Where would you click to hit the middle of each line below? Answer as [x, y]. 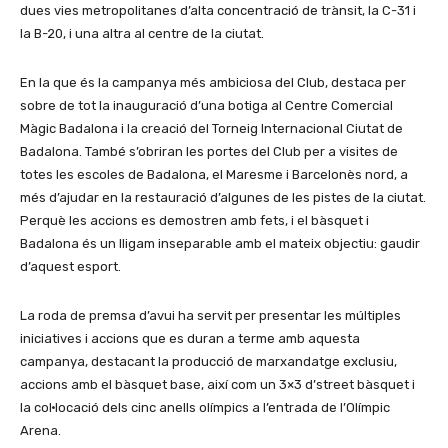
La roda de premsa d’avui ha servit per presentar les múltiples [210, 315]
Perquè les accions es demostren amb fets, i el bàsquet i [194, 220]
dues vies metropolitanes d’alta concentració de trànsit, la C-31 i [218, 10]
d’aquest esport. [70, 266]
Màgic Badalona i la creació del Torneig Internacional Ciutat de [211, 128]
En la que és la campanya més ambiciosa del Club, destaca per [213, 82]
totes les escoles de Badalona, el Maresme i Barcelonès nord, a [214, 174]
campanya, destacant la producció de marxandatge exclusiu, [208, 361]
